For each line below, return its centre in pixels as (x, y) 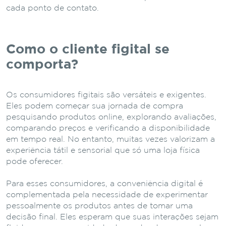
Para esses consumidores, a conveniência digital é (104, 184)
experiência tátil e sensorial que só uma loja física (103, 150)
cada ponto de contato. (52, 8)
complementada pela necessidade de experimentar (107, 195)
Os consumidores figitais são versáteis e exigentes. (106, 95)
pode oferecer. (35, 161)
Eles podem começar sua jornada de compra (95, 106)
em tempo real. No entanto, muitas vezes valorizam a (110, 139)
